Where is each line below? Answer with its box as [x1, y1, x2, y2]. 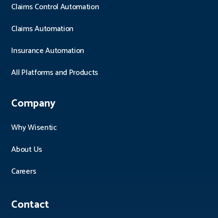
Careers [11, 165, 36, 179]
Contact [11, 196, 50, 214]
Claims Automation [11, 22, 73, 36]
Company [11, 95, 56, 113]
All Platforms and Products [11, 66, 99, 80]
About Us [11, 143, 42, 157]
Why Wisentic [11, 121, 57, 135]
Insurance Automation [11, 44, 85, 58]
